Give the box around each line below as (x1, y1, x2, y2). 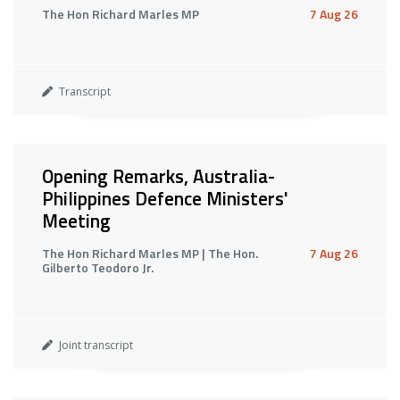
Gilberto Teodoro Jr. (42, 258, 154, 277)
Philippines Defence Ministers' (42, 184, 288, 212)
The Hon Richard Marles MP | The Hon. (42, 244, 258, 262)
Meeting (42, 206, 111, 235)
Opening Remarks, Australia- (42, 162, 275, 190)
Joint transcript (56, 337, 133, 353)
